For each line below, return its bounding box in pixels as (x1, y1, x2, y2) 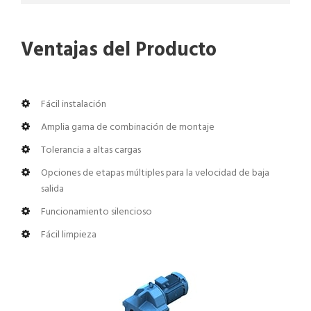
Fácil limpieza (41, 227, 96, 244)
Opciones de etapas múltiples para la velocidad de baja (41, 165, 269, 182)
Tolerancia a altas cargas (41, 142, 141, 159)
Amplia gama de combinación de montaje (41, 119, 215, 136)
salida (41, 181, 64, 198)
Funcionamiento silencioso (41, 204, 152, 221)
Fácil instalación (41, 96, 106, 113)
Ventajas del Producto (21, 35, 217, 67)
